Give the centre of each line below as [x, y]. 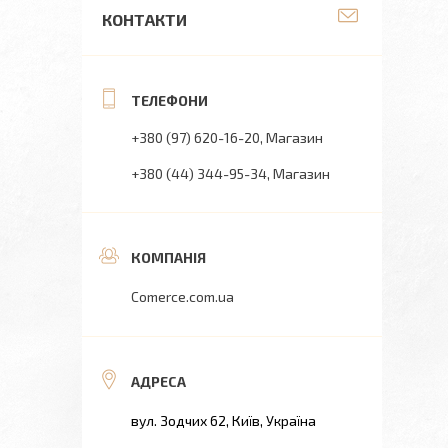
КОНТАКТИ [144, 19]
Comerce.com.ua [182, 296]
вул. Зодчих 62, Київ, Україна [223, 420]
